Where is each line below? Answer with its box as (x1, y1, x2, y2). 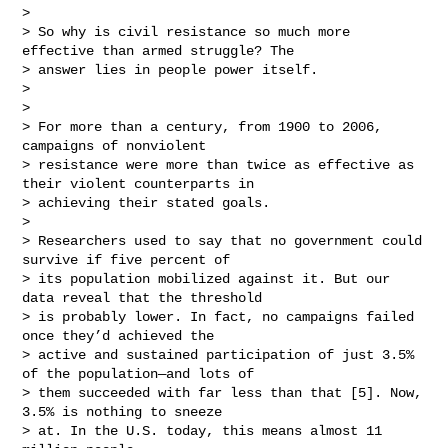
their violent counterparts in (22, 175, 263, 192)
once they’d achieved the (22, 327, 223, 344)
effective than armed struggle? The (22, 42, 303, 59)
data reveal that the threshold (22, 289, 271, 306)
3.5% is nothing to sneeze (22, 403, 231, 420)
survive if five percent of (22, 251, 239, 268)
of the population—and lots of (22, 365, 263, 382)
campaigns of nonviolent (22, 137, 215, 154)
